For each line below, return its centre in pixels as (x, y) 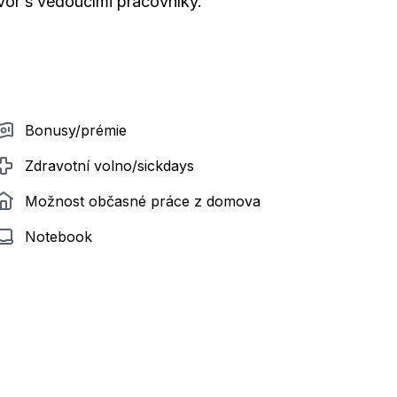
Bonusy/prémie (76, 130)
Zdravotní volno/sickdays (109, 166)
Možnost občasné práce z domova (143, 201)
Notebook (58, 237)
